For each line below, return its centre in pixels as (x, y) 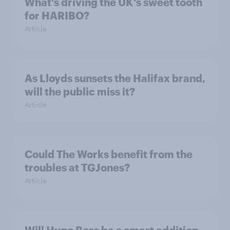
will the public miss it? (80, 91)
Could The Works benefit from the (109, 154)
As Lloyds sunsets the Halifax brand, (115, 78)
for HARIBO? (57, 15)
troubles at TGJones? (77, 167)
